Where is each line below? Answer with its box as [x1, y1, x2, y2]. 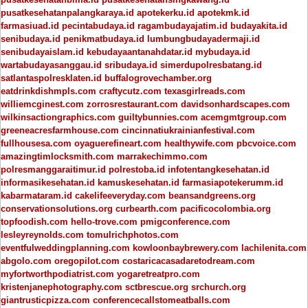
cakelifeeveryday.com [75, 190, 166, 201]
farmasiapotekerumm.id [182, 177, 283, 188]
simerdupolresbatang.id [160, 59, 262, 70]
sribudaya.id [104, 59, 157, 70]
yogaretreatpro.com [117, 268, 200, 279]
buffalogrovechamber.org [104, 72, 212, 83]
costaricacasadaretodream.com [122, 255, 255, 266]
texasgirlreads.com [164, 85, 245, 96]
